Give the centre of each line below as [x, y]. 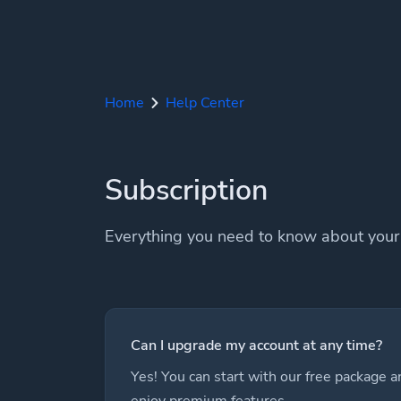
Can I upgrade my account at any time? [256, 345]
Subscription [186, 190]
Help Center [205, 103]
